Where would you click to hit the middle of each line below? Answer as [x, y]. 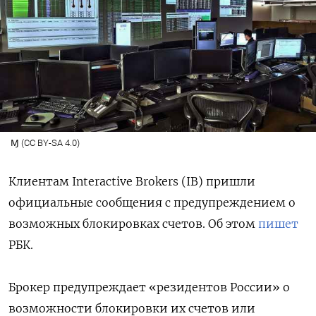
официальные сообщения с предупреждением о [152, 202]
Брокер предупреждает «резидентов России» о [149, 287]
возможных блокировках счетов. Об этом [133, 223]
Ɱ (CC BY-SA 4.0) [45, 142]
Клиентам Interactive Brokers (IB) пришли [132, 181]
